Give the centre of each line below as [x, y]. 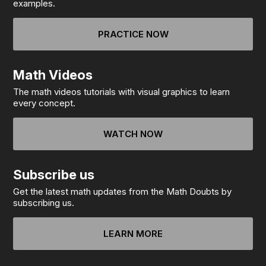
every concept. [45, 103]
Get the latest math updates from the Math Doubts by [123, 191]
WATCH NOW [133, 134]
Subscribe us [54, 175]
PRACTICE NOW [133, 34]
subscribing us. [44, 203]
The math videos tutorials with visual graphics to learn [122, 92]
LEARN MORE [133, 234]
